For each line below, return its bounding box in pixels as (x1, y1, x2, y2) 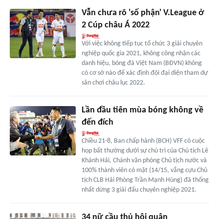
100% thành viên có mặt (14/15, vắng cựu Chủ (81, 167, 207, 175)
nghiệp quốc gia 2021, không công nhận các (81, 50, 200, 58)
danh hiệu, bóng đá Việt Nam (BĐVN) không (81, 60, 202, 67)
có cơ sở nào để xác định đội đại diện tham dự (81, 69, 208, 77)
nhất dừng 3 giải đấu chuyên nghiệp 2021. (81, 186, 197, 194)
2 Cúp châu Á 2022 (81, 21, 150, 30)
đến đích (81, 118, 113, 128)
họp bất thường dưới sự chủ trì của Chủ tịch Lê (81, 147, 208, 155)
